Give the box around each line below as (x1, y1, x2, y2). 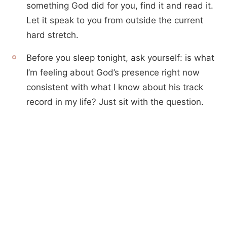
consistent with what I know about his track (26, 82, 203, 92)
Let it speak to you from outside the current (26, 15, 203, 25)
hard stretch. (26, 30, 79, 40)
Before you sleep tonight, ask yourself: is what (26, 53, 214, 63)
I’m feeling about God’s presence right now (26, 67, 200, 78)
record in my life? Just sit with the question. (26, 97, 204, 107)
